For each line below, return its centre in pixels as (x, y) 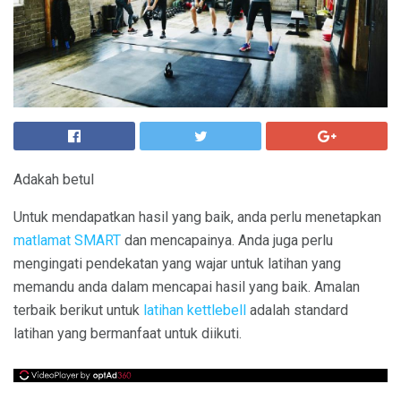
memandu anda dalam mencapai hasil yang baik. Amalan (187, 287)
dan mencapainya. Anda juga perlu (227, 240)
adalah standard (297, 310)
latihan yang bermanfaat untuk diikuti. (128, 333)
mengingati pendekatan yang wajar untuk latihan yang (177, 264)
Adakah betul (54, 179)
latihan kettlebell (195, 310)
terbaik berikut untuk (78, 310)
